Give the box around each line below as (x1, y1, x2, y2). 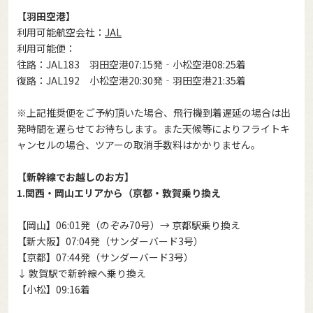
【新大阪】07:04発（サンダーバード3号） (17, 234, 203, 249)
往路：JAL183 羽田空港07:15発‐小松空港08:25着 (17, 57, 246, 72)
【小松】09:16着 (17, 282, 90, 297)
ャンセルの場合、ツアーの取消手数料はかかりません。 (17, 138, 261, 152)
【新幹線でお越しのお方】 (17, 170, 134, 184)
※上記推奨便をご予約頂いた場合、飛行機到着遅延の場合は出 (17, 105, 291, 120)
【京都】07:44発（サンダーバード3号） (17, 250, 194, 265)
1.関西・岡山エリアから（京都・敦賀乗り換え (17, 186, 221, 201)
